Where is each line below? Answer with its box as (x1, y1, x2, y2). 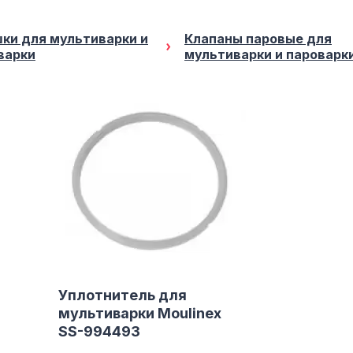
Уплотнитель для (58, 287, 188, 303)
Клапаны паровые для (184, 31, 332, 46)
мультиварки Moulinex (58, 305, 222, 321)
